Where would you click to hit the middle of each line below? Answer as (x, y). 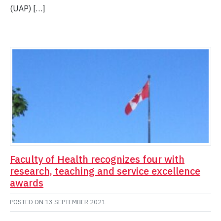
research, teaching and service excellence (105, 171)
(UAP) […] (28, 9)
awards (27, 183)
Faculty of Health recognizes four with (97, 159)
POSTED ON (27, 202)
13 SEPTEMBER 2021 (75, 202)
